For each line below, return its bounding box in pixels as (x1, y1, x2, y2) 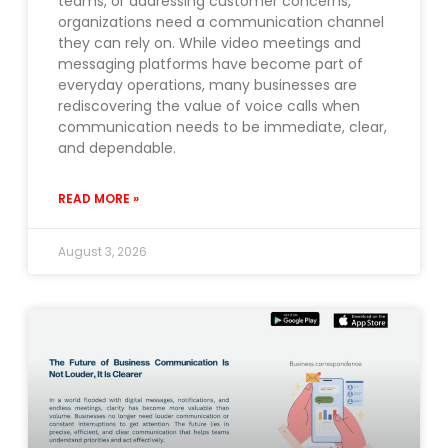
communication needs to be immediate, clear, (58, 117, 387, 138)
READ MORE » (58, 190, 139, 208)
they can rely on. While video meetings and (58, 33, 361, 54)
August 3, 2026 (58, 243, 147, 261)
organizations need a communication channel (58, 12, 384, 33)
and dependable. (58, 138, 176, 159)
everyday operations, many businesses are (58, 75, 357, 96)
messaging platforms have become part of (58, 54, 363, 75)
